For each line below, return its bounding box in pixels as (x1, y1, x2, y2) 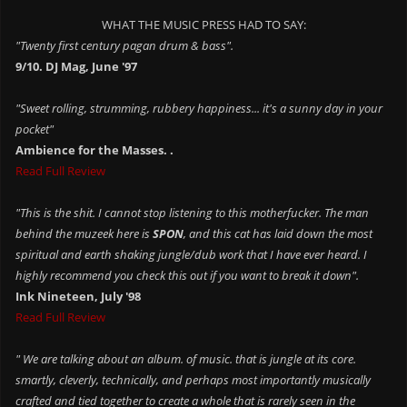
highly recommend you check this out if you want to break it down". (15, 267, 360, 283)
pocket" (15, 121, 55, 137)
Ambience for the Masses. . (15, 142, 174, 158)
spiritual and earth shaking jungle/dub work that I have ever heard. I (15, 246, 368, 263)
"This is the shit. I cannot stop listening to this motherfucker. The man (15, 204, 370, 221)
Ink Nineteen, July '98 (15, 288, 142, 304)
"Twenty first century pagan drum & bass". (15, 37, 234, 54)
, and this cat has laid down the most (184, 225, 373, 242)
